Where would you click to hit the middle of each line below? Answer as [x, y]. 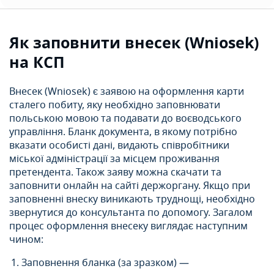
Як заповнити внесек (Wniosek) [134, 43]
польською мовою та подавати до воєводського [125, 118]
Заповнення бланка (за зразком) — [105, 263]
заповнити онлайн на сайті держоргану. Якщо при [130, 186]
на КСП [37, 62]
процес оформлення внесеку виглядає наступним [128, 226]
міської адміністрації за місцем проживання [114, 159]
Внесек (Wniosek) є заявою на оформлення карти [127, 91]
